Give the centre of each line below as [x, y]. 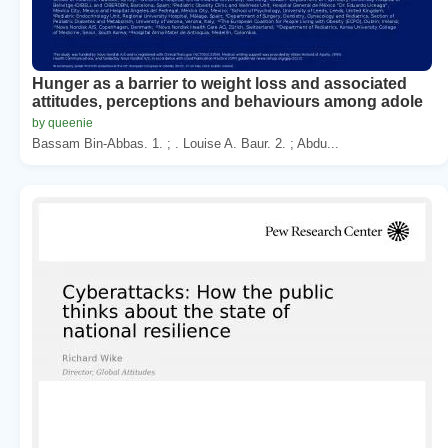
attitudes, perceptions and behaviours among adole [227, 101]
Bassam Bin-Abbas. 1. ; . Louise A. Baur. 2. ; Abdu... [185, 143]
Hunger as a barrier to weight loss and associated [219, 83]
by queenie [62, 122]
